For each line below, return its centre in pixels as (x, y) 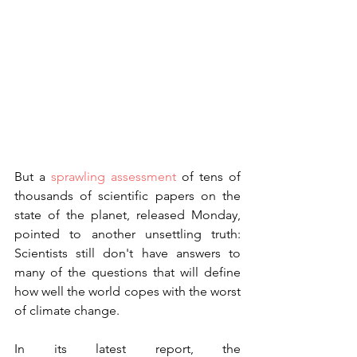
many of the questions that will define (127, 273)
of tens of (208, 177)
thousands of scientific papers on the (127, 196)
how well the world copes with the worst (127, 292)
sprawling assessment (114, 177)
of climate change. (67, 311)
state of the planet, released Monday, (127, 215)
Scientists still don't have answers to (127, 253)
